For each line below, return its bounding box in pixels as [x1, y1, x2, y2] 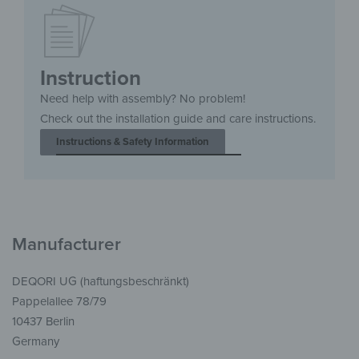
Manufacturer [12, 233, 121, 256]
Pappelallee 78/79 [12, 293, 107, 309]
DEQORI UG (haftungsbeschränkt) [12, 273, 189, 288]
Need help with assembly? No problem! [40, 91, 245, 106]
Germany [12, 333, 59, 349]
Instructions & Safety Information [56, 135, 209, 148]
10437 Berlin [12, 313, 75, 329]
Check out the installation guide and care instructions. [40, 111, 316, 126]
